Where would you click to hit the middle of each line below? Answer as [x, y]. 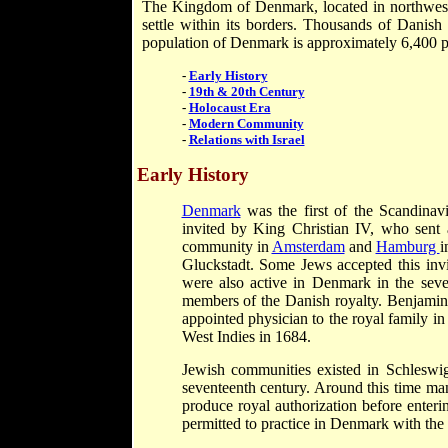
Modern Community [246, 123]
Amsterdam [308, 246]
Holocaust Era [229, 107]
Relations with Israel [246, 139]
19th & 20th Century [246, 91]
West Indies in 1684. [246, 336]
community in [226, 246]
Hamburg [407, 246]
